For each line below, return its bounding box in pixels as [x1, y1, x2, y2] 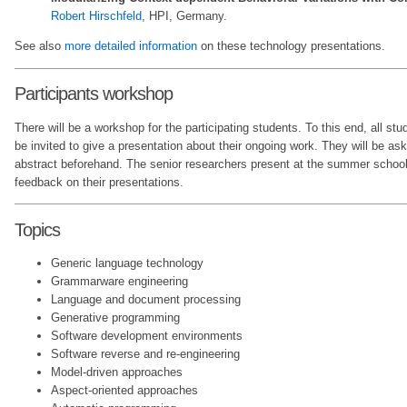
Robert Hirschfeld [51, 8, 142, 23]
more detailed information [65, 39, 197, 54]
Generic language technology [51, 256, 203, 271]
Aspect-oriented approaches [51, 383, 198, 398]
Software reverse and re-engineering [51, 347, 240, 362]
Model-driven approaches [51, 365, 183, 380]
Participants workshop [15, 84, 173, 104]
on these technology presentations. [197, 39, 385, 54]
